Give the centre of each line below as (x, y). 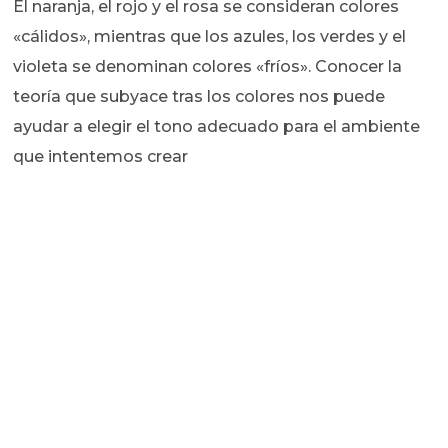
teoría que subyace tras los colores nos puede (199, 97)
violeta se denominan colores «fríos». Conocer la (208, 67)
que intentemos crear (101, 157)
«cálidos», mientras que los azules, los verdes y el (210, 37)
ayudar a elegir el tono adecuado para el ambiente (217, 127)
